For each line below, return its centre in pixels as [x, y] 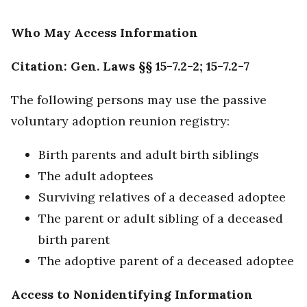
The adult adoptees [96, 176]
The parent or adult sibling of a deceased [161, 219]
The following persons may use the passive [139, 100]
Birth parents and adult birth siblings [149, 155]
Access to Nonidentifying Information [132, 295]
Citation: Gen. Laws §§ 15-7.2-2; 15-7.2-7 [130, 66]
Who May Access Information [105, 33]
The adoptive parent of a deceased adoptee [166, 261]
